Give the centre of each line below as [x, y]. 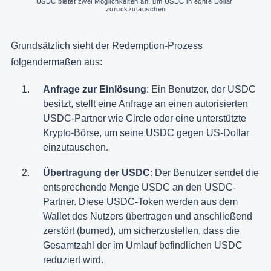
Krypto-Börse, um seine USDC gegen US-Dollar [146, 132]
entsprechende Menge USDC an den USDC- [139, 187]
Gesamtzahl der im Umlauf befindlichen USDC [143, 245]
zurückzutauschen [135, 9]
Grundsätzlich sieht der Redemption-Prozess [107, 45]
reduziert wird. [73, 260]
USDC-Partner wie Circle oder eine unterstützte [145, 118]
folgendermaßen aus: [57, 62]
